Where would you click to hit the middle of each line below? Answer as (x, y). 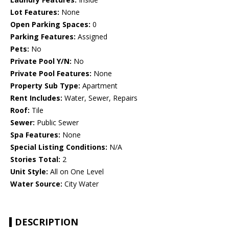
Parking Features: (43, 37)
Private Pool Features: (51, 74)
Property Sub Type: (45, 86)
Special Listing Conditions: (59, 147)
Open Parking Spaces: (50, 25)
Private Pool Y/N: (41, 61)
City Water (81, 184)
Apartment (99, 86)
